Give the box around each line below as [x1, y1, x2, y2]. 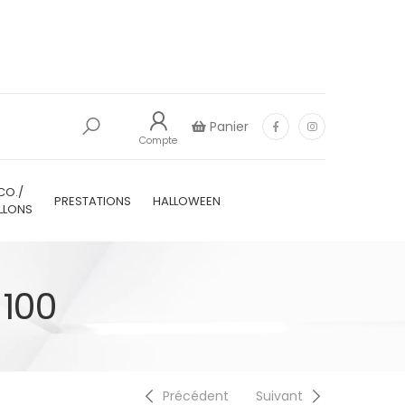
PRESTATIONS [54, 192, 131, 210]
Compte [139, 133, 177, 148]
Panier [206, 118, 249, 137]
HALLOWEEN [153, 192, 221, 210]
